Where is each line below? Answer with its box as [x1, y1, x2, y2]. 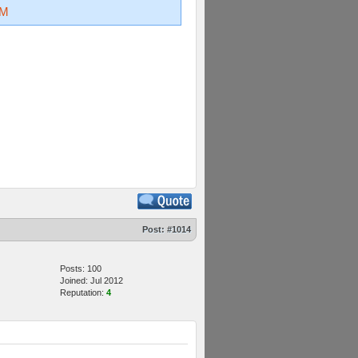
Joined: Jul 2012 [60, 276, 123, 285]
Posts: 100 [60, 264, 101, 273]
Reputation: [60, 288, 106, 297]
